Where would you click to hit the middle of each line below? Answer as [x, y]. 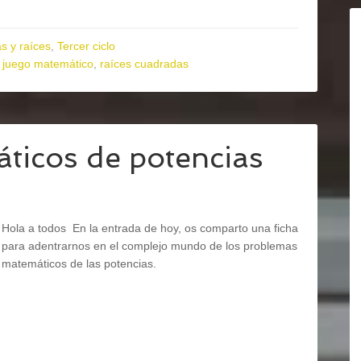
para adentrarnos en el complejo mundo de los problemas [149, 246]
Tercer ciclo [86, 46]
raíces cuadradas [144, 64]
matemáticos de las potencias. [79, 263]
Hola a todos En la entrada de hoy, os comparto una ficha [150, 228]
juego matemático [48, 64]
